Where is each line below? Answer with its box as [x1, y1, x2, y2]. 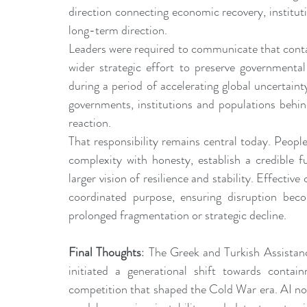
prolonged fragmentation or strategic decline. [69, 206, 286, 225]
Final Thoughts [69, 243, 142, 262]
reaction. [69, 114, 111, 132]
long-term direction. [69, 21, 167, 40]
